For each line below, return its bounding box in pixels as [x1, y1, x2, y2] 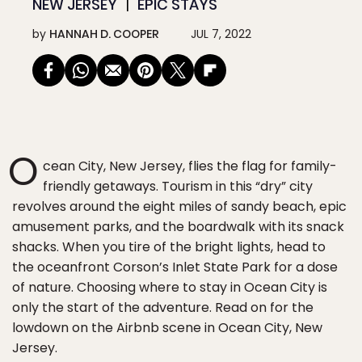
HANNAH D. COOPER [49, 26, 159, 42]
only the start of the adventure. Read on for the [12, 298, 314, 317]
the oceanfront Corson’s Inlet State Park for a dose [12, 258, 338, 276]
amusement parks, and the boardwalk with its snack [12, 217, 344, 236]
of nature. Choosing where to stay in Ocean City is [12, 278, 327, 297]
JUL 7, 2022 [191, 26, 251, 42]
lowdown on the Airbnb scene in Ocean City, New [12, 318, 322, 337]
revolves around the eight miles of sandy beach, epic [12, 197, 347, 216]
